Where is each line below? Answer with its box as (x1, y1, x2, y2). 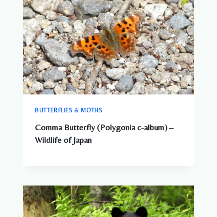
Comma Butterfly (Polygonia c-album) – (35, 122, 173, 132)
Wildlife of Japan (35, 135, 92, 145)
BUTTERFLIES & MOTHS (35, 107, 103, 114)
